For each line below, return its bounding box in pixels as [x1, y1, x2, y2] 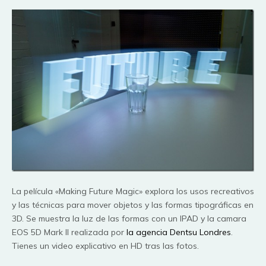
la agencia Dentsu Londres [126, 227, 231, 238]
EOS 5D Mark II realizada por [12, 227, 126, 238]
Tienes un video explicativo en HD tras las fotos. [12, 240, 199, 252]
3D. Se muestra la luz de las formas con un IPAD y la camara [12, 213, 246, 224]
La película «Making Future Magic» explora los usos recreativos [12, 186, 254, 197]
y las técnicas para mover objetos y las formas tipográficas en [12, 199, 254, 211]
